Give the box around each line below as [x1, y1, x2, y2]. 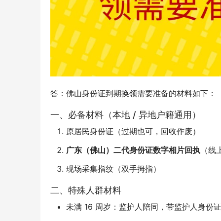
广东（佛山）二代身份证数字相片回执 [66, 145, 200, 155]
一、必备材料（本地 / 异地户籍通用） [50, 110, 201, 120]
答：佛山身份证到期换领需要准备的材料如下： [50, 88, 216, 99]
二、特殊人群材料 [50, 185, 121, 196]
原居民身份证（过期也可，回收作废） [66, 126, 200, 137]
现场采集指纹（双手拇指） [66, 164, 161, 174]
